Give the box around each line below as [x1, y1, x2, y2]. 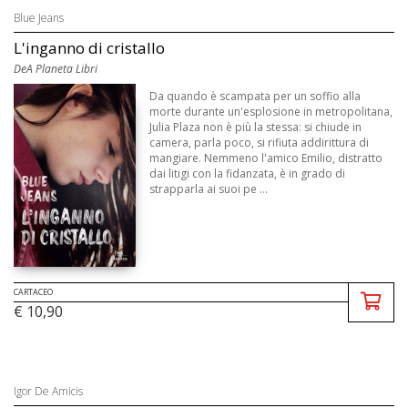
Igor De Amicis [14, 383, 83, 400]
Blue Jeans [14, 9, 64, 25]
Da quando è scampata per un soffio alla [149, 87, 362, 104]
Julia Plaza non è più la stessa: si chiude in [149, 118, 362, 135]
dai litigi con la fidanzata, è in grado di [149, 165, 346, 181]
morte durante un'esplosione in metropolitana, [149, 103, 393, 119]
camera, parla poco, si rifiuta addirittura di [149, 134, 370, 150]
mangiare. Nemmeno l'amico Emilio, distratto [149, 149, 383, 166]
